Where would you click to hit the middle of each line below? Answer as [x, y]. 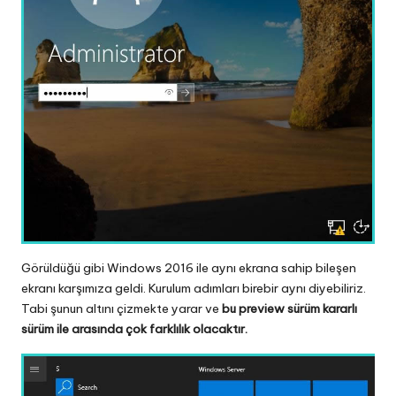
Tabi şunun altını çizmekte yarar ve [122, 309]
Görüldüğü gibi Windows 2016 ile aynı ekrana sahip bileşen [189, 268]
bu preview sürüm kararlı [289, 309]
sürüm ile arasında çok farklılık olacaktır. [134, 329]
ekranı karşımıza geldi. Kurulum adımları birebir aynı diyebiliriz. [194, 289]
